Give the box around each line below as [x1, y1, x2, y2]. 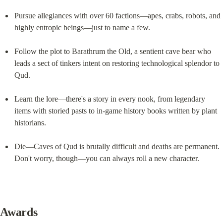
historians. [14, 118, 46, 127]
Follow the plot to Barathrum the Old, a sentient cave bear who [14, 47, 211, 55]
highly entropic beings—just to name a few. [14, 23, 150, 32]
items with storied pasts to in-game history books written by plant [14, 106, 217, 115]
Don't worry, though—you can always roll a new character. [14, 154, 199, 163]
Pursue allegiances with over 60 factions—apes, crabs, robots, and [14, 11, 221, 20]
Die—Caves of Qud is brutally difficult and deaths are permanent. [14, 142, 220, 151]
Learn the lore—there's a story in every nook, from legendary [14, 94, 205, 103]
